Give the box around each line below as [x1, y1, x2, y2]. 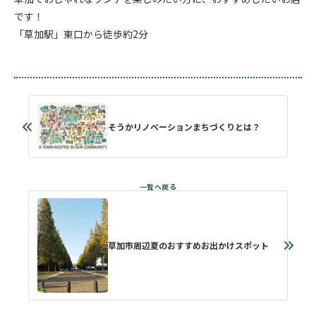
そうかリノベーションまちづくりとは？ [108, 120, 260, 133]
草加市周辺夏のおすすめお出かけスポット [108, 238, 269, 251]
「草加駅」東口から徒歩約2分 [14, 27, 148, 41]
